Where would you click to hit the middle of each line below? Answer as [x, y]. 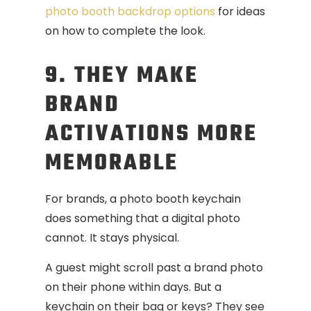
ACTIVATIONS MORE [151, 135]
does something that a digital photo [143, 219]
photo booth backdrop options [130, 12]
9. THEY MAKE [122, 76]
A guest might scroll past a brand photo [154, 267]
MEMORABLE [112, 164]
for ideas [240, 12]
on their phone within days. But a [133, 287]
